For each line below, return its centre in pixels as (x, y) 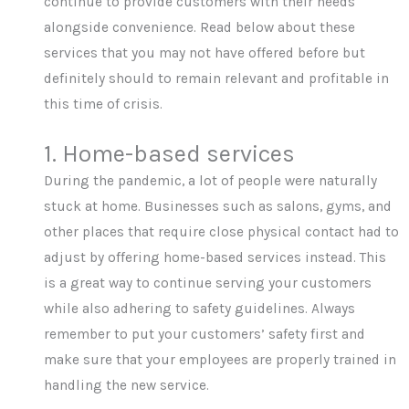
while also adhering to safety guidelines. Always (200, 309)
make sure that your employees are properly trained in (220, 360)
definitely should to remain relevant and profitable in (217, 79)
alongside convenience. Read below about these (200, 28)
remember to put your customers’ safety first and (205, 335)
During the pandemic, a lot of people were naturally (211, 181)
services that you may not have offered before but (205, 53)
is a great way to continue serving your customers (208, 283)
